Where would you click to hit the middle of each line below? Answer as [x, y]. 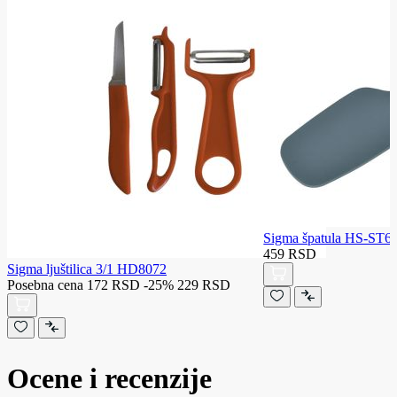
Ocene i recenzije [109, 378]
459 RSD [290, 253]
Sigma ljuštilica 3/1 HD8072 [87, 269]
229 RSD [204, 284]
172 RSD [113, 284]
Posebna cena [45, 284]
